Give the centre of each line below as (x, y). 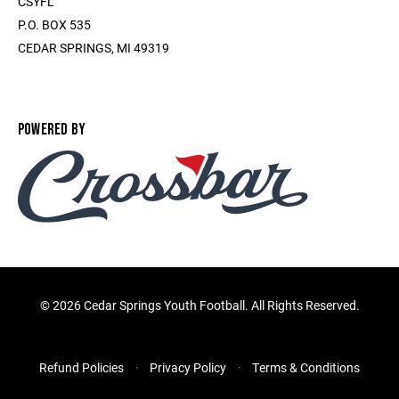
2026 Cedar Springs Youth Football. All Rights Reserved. (206, 305)
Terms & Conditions (306, 368)
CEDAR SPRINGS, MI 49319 (94, 48)
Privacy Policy (188, 368)
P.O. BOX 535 (54, 24)
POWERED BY (52, 130)
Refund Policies (81, 368)
